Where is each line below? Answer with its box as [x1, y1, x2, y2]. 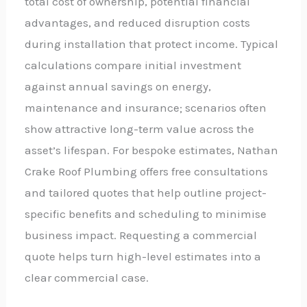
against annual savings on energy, [25, 79, 212, 94]
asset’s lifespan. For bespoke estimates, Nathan [25, 143, 279, 158]
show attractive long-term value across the [25, 122, 255, 136]
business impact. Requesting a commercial [25, 228, 258, 243]
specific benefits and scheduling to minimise [25, 207, 267, 221]
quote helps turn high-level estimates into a [25, 249, 262, 264]
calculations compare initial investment [25, 58, 242, 73]
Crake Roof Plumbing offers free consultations [25, 164, 269, 179]
